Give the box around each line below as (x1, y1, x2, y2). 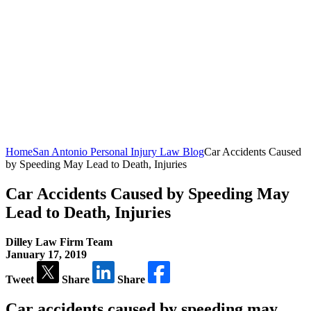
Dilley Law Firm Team (6, 235, 112, 248)
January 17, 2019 (6, 248, 87, 260)
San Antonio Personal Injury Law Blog (33, 146, 204, 158)
